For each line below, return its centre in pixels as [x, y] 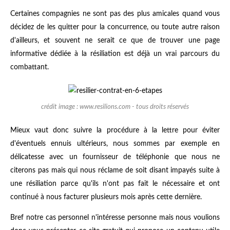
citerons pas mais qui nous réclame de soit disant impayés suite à [115, 170]
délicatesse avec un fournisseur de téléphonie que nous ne [115, 157]
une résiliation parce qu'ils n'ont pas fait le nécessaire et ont [115, 184]
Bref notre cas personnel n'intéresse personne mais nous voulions [115, 217]
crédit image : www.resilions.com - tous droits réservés [115, 107]
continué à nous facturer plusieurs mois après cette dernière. [106, 197]
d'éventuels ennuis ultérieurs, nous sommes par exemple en [115, 143]
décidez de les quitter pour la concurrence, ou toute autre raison [115, 27]
